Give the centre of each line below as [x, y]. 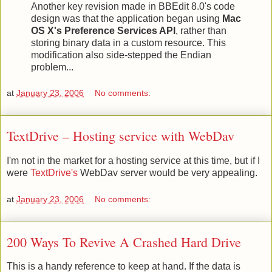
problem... [52, 67]
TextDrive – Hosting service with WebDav [121, 136]
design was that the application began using [127, 18]
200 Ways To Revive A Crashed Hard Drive [124, 242]
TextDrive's [54, 173]
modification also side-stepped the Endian [121, 55]
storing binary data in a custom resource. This [128, 42]
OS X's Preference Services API [103, 30]
